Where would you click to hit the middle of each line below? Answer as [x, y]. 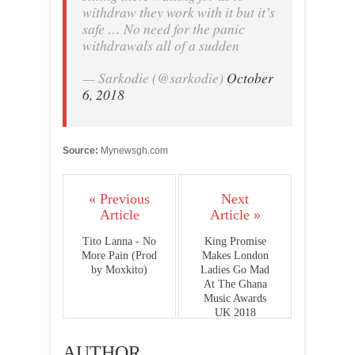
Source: [82, 151]
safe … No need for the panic [164, 29]
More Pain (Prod [119, 256]
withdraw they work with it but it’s [179, 12]
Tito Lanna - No [119, 241]
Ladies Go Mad [235, 270]
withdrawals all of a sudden [161, 45]
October [250, 78]
